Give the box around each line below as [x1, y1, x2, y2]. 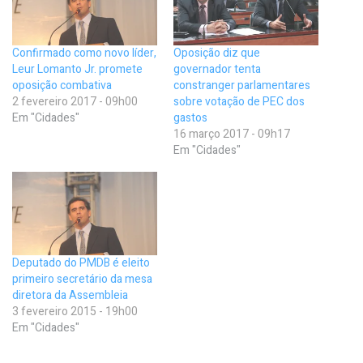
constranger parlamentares [173, 77, 310, 95]
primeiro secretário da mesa [12, 270, 152, 288]
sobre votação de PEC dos [173, 93, 305, 111]
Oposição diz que [173, 45, 260, 62]
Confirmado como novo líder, [12, 45, 156, 62]
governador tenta [173, 61, 261, 79]
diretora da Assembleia [12, 286, 128, 304]
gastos [173, 109, 207, 127]
